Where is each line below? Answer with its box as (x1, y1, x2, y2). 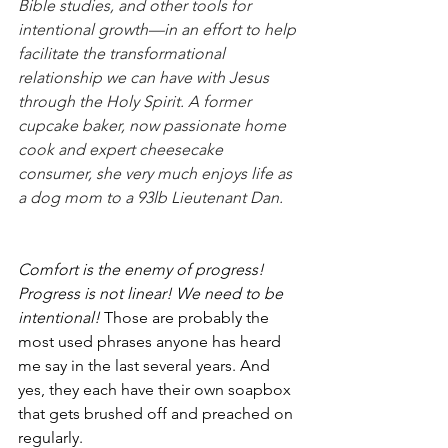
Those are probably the (104, 307, 273, 327)
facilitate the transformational (18, 43, 229, 63)
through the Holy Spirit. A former (18, 91, 255, 111)
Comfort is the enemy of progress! (18, 259, 268, 279)
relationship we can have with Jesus (18, 67, 273, 87)
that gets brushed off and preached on (18, 403, 297, 423)
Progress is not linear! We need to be (18, 283, 287, 303)
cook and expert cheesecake (18, 139, 227, 159)
